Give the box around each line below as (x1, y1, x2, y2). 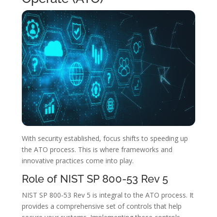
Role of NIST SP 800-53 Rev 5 (21, 172, 168, 186)
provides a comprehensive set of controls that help (21, 201, 182, 211)
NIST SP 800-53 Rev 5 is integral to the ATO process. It (21, 190, 194, 200)
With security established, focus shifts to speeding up (21, 134, 188, 143)
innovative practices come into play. (21, 156, 134, 166)
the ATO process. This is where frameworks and (21, 145, 172, 155)
